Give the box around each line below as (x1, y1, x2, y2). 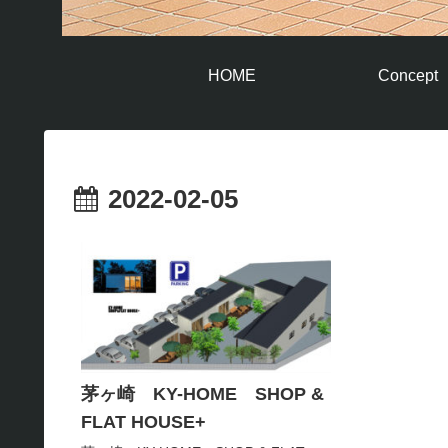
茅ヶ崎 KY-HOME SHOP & (81, 384, 324, 405)
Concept (378, 67, 438, 84)
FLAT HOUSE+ (81, 412, 206, 433)
